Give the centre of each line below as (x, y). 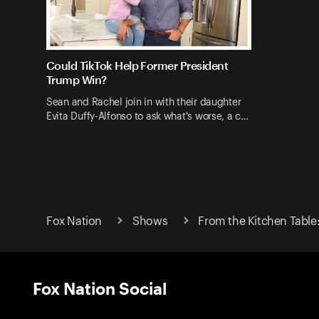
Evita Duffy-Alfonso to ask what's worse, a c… (147, 116)
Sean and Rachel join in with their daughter (144, 102)
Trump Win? (77, 80)
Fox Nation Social (100, 288)
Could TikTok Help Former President (137, 66)
